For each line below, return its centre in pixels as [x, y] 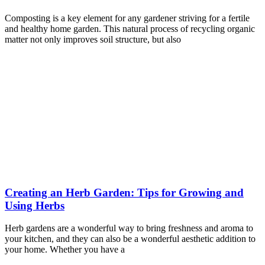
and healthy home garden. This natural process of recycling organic [130, 28]
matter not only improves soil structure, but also [93, 39]
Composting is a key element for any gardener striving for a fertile [127, 18]
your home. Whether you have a [65, 250]
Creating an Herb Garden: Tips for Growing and [124, 192]
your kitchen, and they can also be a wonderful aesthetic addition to [130, 239]
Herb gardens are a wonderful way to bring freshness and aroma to [129, 228]
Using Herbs [35, 205]
